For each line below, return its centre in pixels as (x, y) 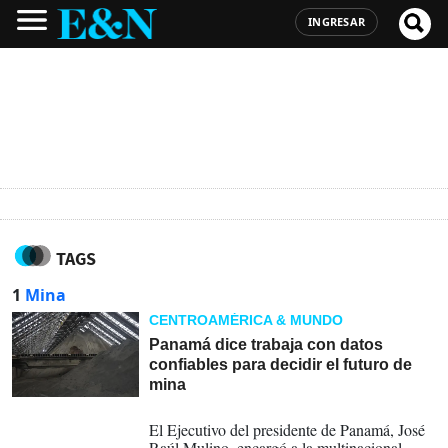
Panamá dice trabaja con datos (266, 344)
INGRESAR (336, 21)
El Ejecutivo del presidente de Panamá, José (287, 429)
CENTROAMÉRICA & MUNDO (246, 320)
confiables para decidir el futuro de (281, 364)
